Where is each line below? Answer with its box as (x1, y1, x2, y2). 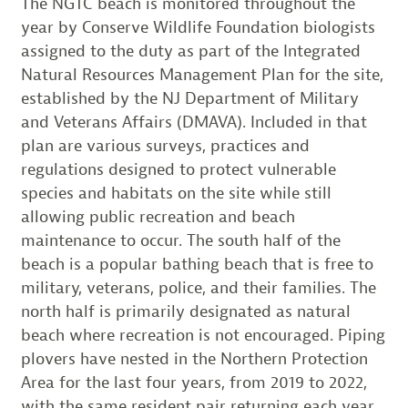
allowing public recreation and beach (20, 207, 295, 228)
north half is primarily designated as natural (20, 301, 351, 322)
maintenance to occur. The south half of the (20, 230, 341, 251)
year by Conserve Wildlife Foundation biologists (20, 17, 375, 38)
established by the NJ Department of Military (20, 88, 359, 109)
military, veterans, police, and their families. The (20, 278, 376, 299)
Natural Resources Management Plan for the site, (20, 65, 383, 86)
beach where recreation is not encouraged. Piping (20, 325, 385, 346)
